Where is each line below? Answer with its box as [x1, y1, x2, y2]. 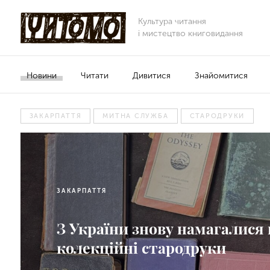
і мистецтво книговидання [137, 28, 243, 39]
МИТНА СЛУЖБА [102, 112, 169, 120]
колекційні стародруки [56, 237, 226, 257]
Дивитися [132, 70, 171, 81]
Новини [26, 70, 57, 81]
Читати [80, 70, 108, 81]
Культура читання [137, 16, 206, 27]
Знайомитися [194, 70, 248, 81]
